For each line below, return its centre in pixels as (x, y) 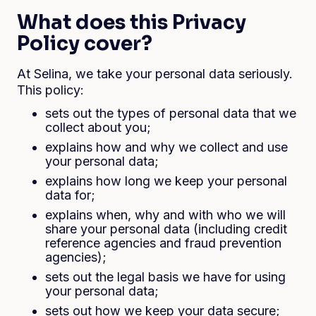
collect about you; (98, 127)
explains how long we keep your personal (166, 181)
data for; (70, 195)
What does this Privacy (132, 22)
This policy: (50, 90)
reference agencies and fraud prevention (163, 243)
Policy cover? (85, 43)
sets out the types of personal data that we (171, 113)
